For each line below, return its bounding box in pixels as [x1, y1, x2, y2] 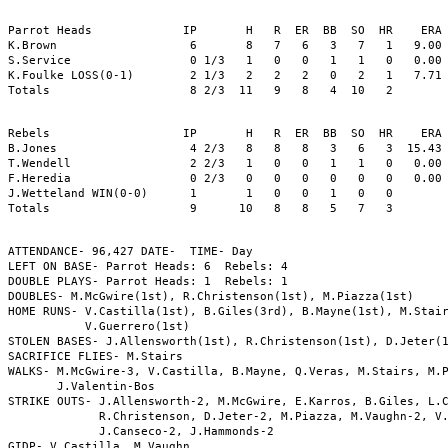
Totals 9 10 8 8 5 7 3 [8, 201, 393, 215]
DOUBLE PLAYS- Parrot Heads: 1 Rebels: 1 [8, 274, 288, 288]
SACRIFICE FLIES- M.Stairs [8, 349, 183, 363]
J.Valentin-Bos [8, 379, 155, 393]
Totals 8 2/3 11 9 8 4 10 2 [8, 83, 393, 97]
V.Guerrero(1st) [8, 319, 190, 333]
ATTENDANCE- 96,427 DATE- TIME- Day [8, 244, 260, 258]
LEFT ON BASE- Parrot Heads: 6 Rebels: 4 [8, 259, 288, 273]
